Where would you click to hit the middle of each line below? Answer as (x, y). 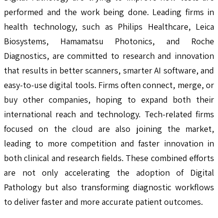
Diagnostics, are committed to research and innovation (109, 56)
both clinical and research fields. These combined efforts (109, 158)
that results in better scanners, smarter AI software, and (109, 71)
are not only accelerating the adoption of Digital (109, 173)
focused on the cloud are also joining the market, (109, 129)
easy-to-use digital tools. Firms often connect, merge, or (109, 85)
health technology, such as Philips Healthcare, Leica (109, 27)
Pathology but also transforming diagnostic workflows (109, 187)
